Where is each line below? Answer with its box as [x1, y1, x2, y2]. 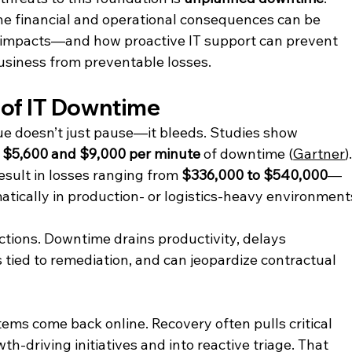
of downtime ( [200, 144, 294, 163]
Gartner [293, 144, 346, 163]
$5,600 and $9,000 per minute [2, 144, 201, 163]
